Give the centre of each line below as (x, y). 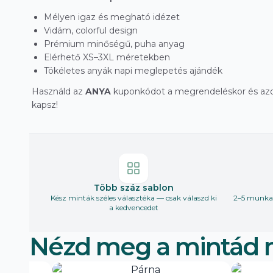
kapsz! (45, 105)
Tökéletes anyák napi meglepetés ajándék (133, 71)
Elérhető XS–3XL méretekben (107, 58)
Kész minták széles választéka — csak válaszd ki (133, 198)
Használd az (58, 92)
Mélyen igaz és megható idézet (112, 17)
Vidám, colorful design (91, 31)
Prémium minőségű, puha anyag (114, 44)
